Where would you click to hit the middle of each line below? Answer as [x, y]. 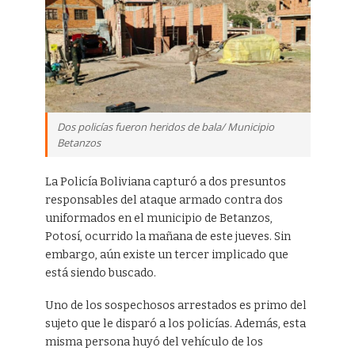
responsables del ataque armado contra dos [164, 200]
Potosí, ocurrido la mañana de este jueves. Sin [168, 236]
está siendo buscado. [100, 273]
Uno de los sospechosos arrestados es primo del [176, 305]
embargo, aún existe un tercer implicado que [166, 254]
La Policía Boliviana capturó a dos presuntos [165, 181]
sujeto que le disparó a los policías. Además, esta [175, 323]
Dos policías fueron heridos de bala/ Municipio [165, 126]
